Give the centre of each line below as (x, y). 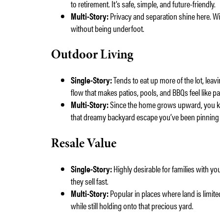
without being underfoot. (108, 28)
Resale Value (84, 143)
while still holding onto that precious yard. (132, 206)
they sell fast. (90, 181)
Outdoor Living (92, 54)
